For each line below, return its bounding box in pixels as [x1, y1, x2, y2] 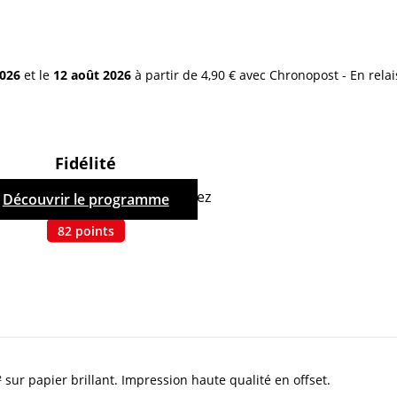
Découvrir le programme [2, 190, 169, 210]
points [74, 222, 114, 239]
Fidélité [55, 152, 117, 174]
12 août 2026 [52, 66, 131, 84]
